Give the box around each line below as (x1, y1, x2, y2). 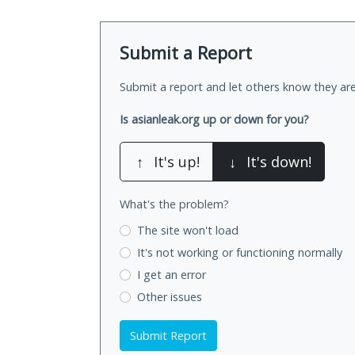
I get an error (136, 266, 206, 282)
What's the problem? (120, 197, 229, 212)
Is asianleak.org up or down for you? (120, 112, 309, 128)
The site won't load (136, 223, 239, 239)
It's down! (246, 152, 311, 172)
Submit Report (130, 327, 207, 343)
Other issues (136, 288, 202, 304)
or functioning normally (221, 245, 342, 261)
